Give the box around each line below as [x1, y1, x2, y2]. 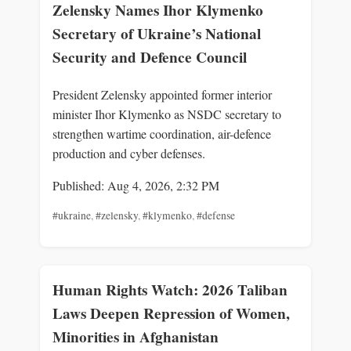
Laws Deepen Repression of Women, [52, 302, 290, 325]
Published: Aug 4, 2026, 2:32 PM [52, 176, 219, 194]
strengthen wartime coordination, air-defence [52, 125, 271, 142]
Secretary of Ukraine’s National [52, 23, 261, 45]
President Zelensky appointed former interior [52, 85, 272, 103]
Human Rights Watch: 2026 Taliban [52, 279, 288, 302]
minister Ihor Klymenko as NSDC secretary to [52, 105, 281, 122]
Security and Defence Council [52, 46, 247, 69]
